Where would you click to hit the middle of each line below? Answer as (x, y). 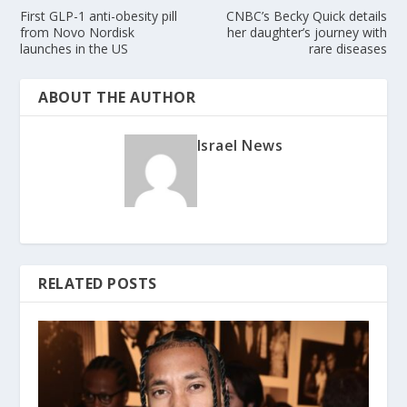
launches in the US (74, 48)
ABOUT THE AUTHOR (117, 97)
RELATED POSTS (98, 283)
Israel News (240, 145)
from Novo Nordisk (78, 32)
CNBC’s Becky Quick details (306, 15)
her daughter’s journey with (307, 32)
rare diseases (347, 48)
